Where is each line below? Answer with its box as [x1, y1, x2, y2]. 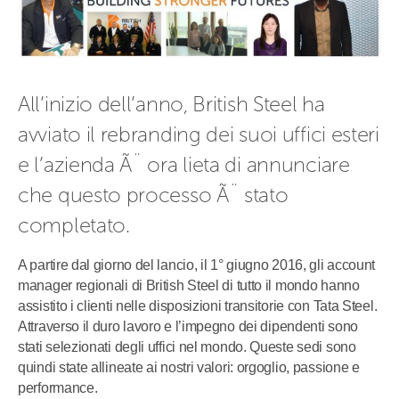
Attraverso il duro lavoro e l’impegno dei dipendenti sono [18, 319, 358, 335]
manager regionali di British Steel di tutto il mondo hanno [18, 278, 360, 294]
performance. [18, 380, 102, 396]
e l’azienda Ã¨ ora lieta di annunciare [18, 151, 350, 177]
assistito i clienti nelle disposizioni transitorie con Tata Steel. [18, 298, 378, 314]
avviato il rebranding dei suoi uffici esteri [18, 120, 379, 147]
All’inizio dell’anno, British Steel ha [18, 90, 325, 117]
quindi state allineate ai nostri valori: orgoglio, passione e [18, 360, 360, 376]
